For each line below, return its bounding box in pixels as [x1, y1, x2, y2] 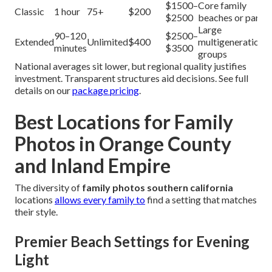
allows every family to [55, 193, 145, 205]
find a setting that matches [145, 193, 257, 205]
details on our [15, 84, 72, 96]
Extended [15, 35, 54, 47]
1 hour [54, 5, 80, 17]
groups [198, 47, 227, 59]
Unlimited [87, 35, 128, 47]
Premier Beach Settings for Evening [15, 232, 250, 250]
